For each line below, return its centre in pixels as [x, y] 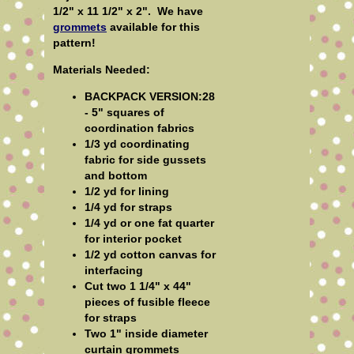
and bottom [116, 175]
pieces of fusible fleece [147, 301]
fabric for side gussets [145, 159]
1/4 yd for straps [128, 207]
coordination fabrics [139, 128]
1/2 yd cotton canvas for [150, 254]
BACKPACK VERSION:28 [150, 96]
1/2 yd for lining [127, 191]
